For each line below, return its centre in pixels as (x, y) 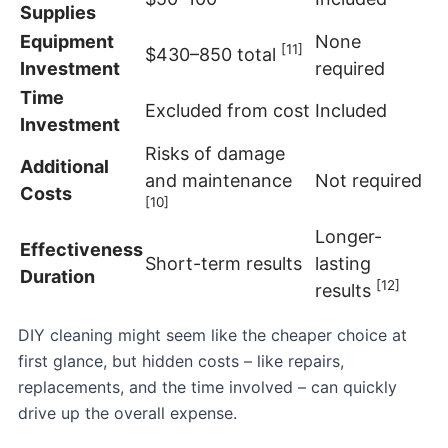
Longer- (348, 237)
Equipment (67, 42)
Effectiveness (81, 250)
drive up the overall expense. (127, 413)
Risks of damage (215, 154)
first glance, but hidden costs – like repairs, (181, 361)
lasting (343, 264)
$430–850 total (213, 55)
